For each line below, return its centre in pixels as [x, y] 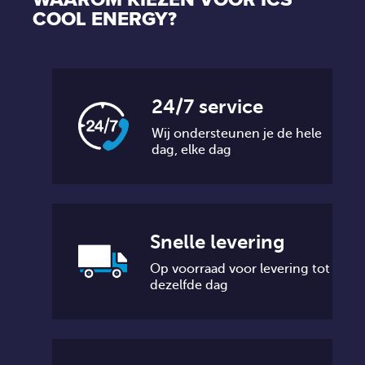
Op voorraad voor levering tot [240, 268]
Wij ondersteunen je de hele [237, 133]
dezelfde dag [189, 285]
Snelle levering [218, 242]
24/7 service [208, 106]
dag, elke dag [192, 150]
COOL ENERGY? [105, 19]
